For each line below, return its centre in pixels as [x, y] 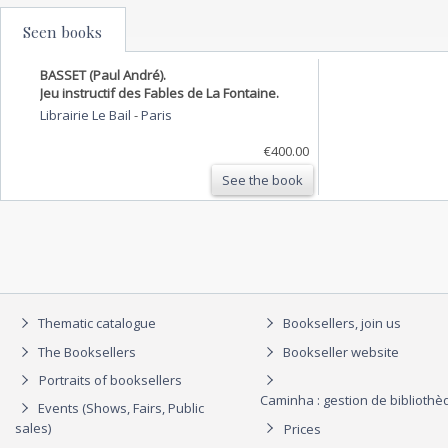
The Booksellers [85, 351]
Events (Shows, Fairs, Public [119, 408]
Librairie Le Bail [87, 114]
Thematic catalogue [95, 323]
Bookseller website [339, 351]
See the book [262, 179]
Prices [302, 428]
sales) [33, 428]
